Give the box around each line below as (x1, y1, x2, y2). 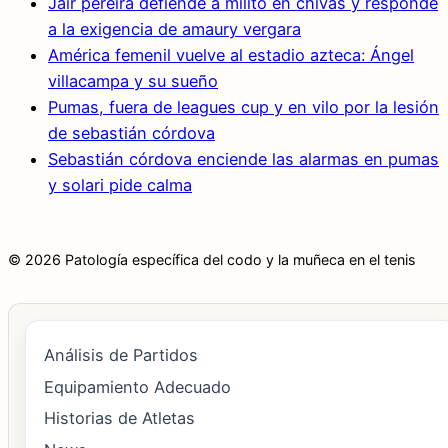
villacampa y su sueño (48, 71, 218, 92)
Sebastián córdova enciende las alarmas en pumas (48, 149, 439, 170)
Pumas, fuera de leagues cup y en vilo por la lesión (48, 97, 439, 118)
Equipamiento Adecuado (43, 376, 231, 397)
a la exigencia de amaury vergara (48, 19, 301, 40)
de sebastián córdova (48, 123, 215, 144)
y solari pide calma (48, 175, 192, 196)
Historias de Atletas (43, 408, 195, 429)
